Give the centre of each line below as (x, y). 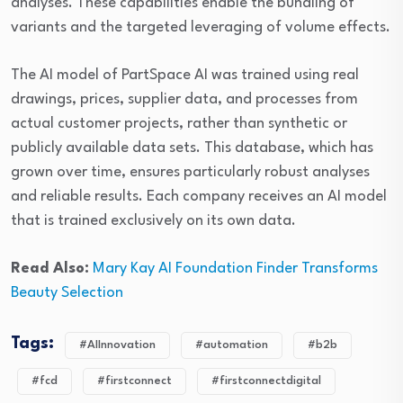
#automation (232, 345)
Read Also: (50, 269)
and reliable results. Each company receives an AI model (199, 197)
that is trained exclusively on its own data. (153, 221)
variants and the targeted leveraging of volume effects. (201, 28)
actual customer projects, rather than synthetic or (179, 124)
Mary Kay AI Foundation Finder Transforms (235, 269)
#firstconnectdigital (266, 381)
